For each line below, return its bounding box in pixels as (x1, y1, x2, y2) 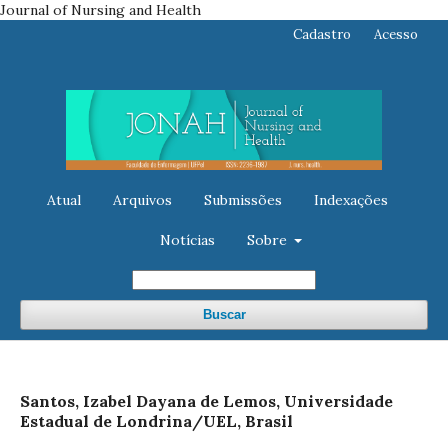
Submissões (203, 190, 282, 209)
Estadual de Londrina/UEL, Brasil (20, 410, 293, 431)
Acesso (374, 26, 418, 43)
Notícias (159, 230, 215, 249)
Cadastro (293, 26, 351, 43)
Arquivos (112, 190, 172, 209)
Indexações (313, 190, 388, 209)
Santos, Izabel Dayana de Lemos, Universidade (20, 390, 393, 411)
